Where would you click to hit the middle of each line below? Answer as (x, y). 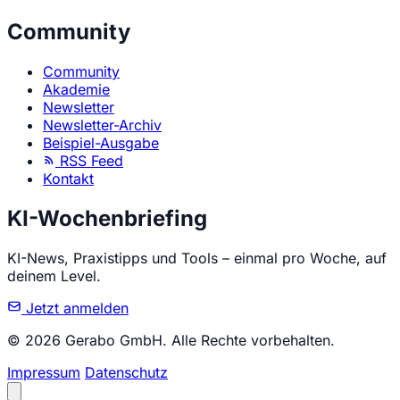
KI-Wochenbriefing (107, 219)
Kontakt (68, 179)
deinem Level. (54, 276)
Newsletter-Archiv (102, 125)
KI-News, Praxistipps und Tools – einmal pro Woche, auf (197, 258)
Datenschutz (126, 373)
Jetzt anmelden (75, 308)
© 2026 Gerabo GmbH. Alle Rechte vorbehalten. (171, 341)
